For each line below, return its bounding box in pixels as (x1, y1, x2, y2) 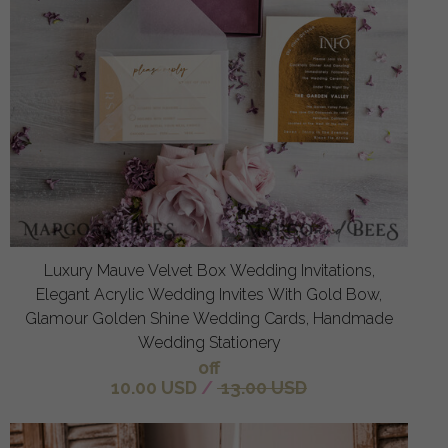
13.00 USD (217, 376, 307, 398)
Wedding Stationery (137, 332, 281, 352)
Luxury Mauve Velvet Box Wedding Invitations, (43, 260, 375, 280)
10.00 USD (111, 376, 197, 398)
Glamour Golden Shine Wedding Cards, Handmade (25, 308, 393, 328)
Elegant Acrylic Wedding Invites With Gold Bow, (36, 284, 382, 304)
